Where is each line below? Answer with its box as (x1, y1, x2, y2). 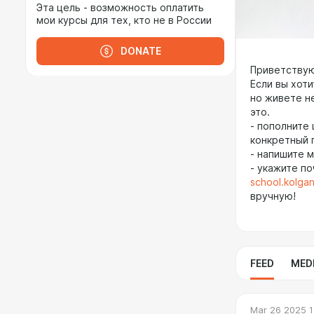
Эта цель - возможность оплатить (36, 2, 204, 13)
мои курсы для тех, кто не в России (36, 15, 212, 26)
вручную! (250, 191, 296, 202)
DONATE (121, 46, 161, 57)
